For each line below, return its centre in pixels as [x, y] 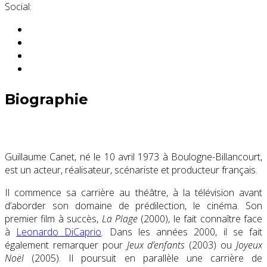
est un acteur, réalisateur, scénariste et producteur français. [131, 170]
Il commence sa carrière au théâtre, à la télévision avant [133, 193]
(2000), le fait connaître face [200, 219]
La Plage [120, 219]
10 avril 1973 [132, 157]
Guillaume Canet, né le [55, 157]
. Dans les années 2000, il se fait [182, 232]
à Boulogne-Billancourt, [211, 157]
